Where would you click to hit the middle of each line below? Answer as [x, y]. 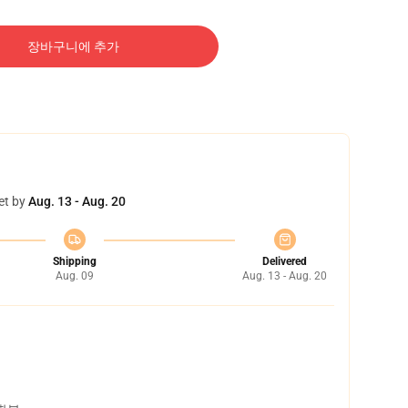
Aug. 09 [74, 276]
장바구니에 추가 [73, 46]
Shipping [74, 261]
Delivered [285, 261]
